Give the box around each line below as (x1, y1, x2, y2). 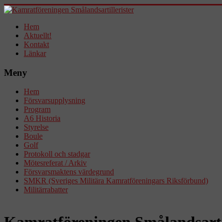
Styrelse (24, 123, 49, 132)
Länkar (24, 49, 46, 57)
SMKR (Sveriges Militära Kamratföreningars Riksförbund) (24, 176, 208, 185)
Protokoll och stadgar (24, 150, 90, 159)
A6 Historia (24, 114, 60, 123)
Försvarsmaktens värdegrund (24, 167, 114, 176)
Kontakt (24, 40, 49, 49)
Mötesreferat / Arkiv (24, 159, 87, 167)
